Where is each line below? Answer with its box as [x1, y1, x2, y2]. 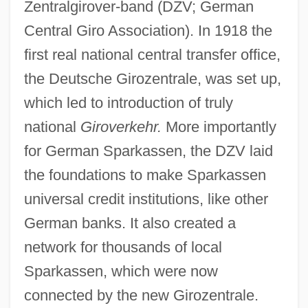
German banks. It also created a [23, 214, 236, 232]
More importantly [161, 118, 276, 135]
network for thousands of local [23, 238, 222, 256]
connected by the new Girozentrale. [23, 286, 258, 304]
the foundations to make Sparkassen [23, 166, 266, 184]
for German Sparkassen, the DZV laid [23, 142, 273, 159]
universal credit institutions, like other [23, 190, 268, 208]
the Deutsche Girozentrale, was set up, [23, 69, 281, 87]
